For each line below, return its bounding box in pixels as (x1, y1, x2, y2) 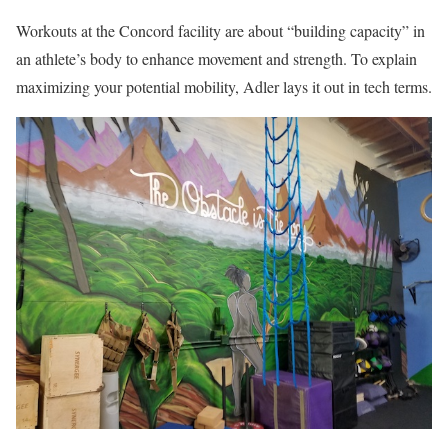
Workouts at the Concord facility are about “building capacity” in (16, 19, 425, 41)
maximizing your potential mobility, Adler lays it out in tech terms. (16, 75, 432, 97)
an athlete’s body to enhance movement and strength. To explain (16, 47, 417, 69)
